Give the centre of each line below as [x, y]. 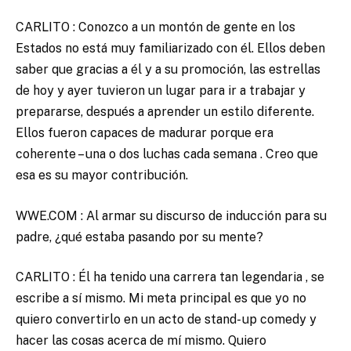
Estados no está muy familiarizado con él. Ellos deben [170, 49]
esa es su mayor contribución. [102, 175]
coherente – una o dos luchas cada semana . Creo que [167, 154]
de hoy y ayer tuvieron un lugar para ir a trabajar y [161, 91]
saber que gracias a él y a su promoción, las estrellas [168, 70]
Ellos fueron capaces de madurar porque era [145, 133]
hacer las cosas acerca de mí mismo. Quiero [141, 341]
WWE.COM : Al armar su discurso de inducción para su [171, 215]
